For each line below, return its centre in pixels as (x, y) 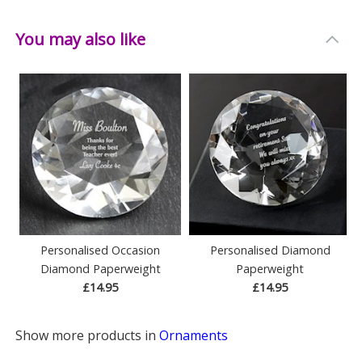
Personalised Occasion (101, 250)
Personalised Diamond (270, 250)
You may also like (81, 39)
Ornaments (194, 335)
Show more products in (88, 335)
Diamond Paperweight (100, 268)
